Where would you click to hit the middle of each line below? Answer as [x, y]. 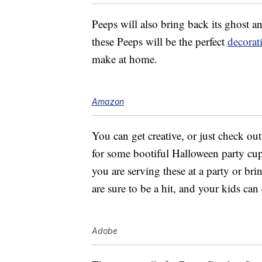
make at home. [125, 59]
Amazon [108, 102]
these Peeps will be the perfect [160, 42]
